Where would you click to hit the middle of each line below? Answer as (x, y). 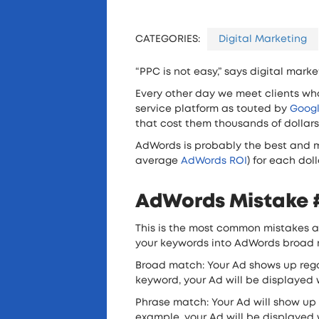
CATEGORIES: (168, 39)
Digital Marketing (263, 39)
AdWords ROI (214, 161)
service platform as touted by (213, 109)
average (158, 161)
